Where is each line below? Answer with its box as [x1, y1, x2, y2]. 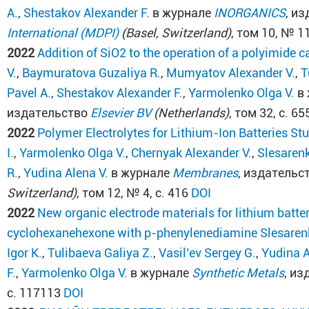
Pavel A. [7, 86, 52, 100]
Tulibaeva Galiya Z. [48, 246, 154, 260]
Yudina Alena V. [23, 166, 109, 180]
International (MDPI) [7, 26, 119, 40]
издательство [7, 106, 91, 120]
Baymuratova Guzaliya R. [22, 66, 161, 80]
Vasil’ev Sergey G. [159, 246, 257, 260]
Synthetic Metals [192, 266, 285, 280]
